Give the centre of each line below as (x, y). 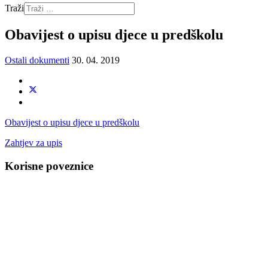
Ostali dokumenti (37, 60)
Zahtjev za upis (33, 142)
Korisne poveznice (49, 166)
